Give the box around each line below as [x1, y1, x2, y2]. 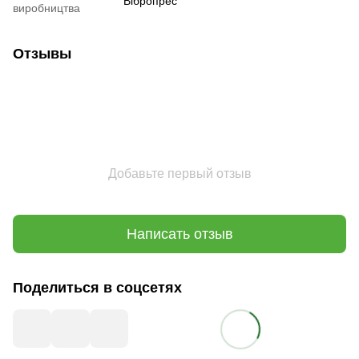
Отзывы [13, 46, 71, 63]
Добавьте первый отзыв [107, 167, 252, 181]
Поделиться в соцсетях [13, 280, 182, 296]
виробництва [13, 2, 80, 15]
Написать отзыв [126, 225, 233, 242]
